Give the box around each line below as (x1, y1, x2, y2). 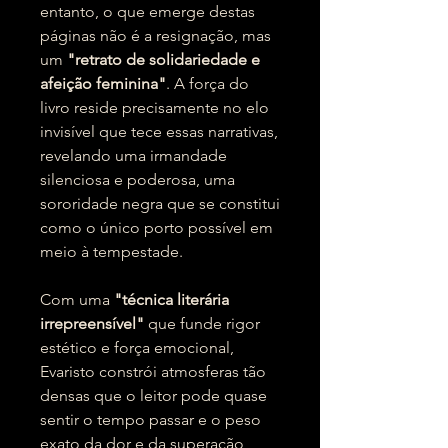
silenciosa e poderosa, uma (40, 170, 235, 189)
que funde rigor (144, 314, 260, 333)
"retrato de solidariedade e (67, 50, 260, 69)
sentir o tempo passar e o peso (40, 410, 261, 429)
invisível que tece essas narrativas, (40, 122, 278, 141)
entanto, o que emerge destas (40, 2, 255, 21)
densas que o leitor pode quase (40, 386, 267, 405)
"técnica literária (114, 290, 229, 309)
